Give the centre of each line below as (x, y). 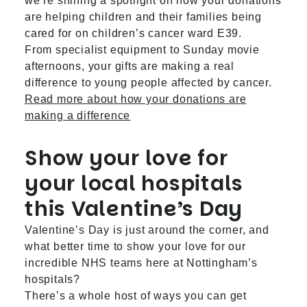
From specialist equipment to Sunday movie (142, 50)
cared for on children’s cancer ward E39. (133, 33)
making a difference (78, 115)
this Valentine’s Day (134, 209)
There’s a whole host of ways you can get (136, 296)
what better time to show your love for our (135, 246)
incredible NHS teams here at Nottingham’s (141, 263)
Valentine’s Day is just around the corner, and (147, 230)
